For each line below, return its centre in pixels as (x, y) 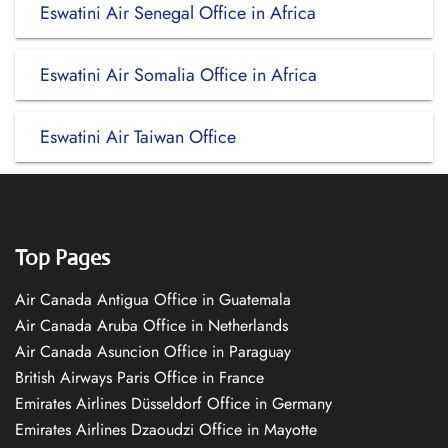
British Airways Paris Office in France (139, 377)
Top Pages (62, 257)
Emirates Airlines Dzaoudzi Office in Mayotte (166, 429)
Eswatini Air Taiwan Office (138, 137)
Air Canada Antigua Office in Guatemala (153, 299)
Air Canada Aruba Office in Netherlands (151, 325)
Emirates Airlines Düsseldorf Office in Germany (173, 403)
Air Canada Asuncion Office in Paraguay (153, 351)
